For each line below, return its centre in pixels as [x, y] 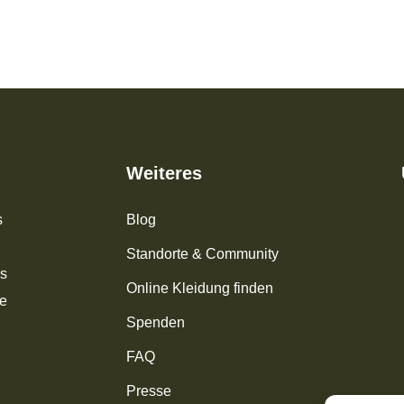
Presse [148, 391]
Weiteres [164, 174]
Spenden [155, 323]
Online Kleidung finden [199, 289]
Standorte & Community [202, 254]
